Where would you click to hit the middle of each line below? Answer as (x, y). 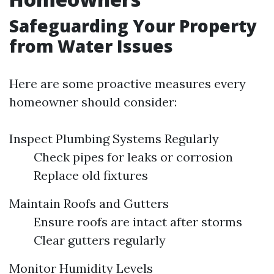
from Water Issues (91, 46)
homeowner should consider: (93, 102)
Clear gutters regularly (100, 240)
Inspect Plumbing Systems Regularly (114, 138)
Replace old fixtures (91, 175)
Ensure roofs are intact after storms (138, 221)
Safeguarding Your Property (133, 25)
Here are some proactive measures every (128, 83)
